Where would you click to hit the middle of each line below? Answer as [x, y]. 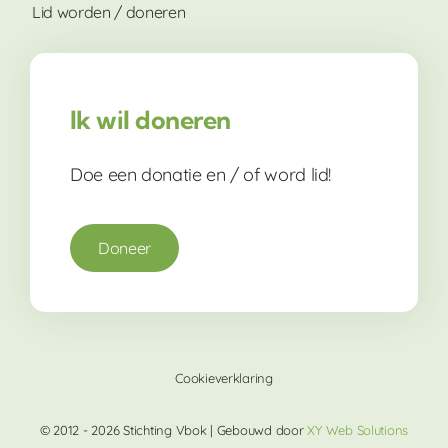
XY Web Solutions [358, 429]
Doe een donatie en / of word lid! [201, 174]
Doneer [125, 247]
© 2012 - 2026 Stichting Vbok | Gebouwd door [173, 429]
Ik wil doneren [150, 119]
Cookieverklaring [224, 377]
